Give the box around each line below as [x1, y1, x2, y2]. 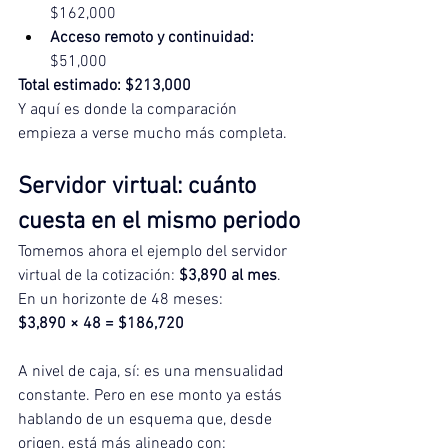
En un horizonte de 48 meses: [18, 290, 223, 311]
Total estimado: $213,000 [18, 76, 191, 97]
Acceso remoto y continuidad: [50, 28, 254, 49]
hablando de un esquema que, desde [18, 410, 276, 431]
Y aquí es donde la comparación [18, 100, 241, 121]
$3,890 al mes [179, 266, 277, 287]
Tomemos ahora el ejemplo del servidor [18, 242, 291, 263]
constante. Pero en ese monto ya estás [18, 386, 286, 407]
